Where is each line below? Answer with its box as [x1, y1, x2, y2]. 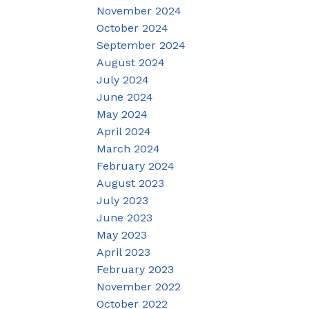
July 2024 [97, 72, 150, 86]
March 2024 [97, 141, 161, 155]
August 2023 [97, 176, 165, 190]
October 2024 [97, 21, 169, 34]
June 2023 [97, 210, 153, 224]
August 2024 [97, 55, 166, 69]
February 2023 [97, 262, 175, 276]
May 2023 [97, 228, 148, 241]
